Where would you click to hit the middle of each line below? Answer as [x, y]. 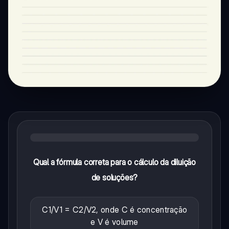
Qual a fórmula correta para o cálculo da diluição [114, 162]
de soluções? [114, 177]
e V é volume [114, 222]
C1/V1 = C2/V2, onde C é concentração [114, 209]
